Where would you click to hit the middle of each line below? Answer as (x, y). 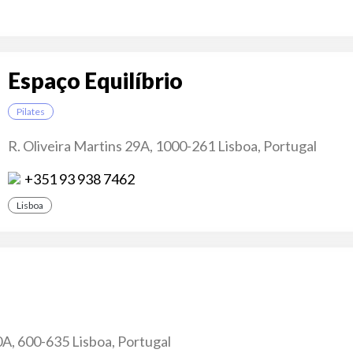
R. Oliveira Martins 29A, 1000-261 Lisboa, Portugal (162, 146)
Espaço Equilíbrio (95, 80)
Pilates (30, 111)
